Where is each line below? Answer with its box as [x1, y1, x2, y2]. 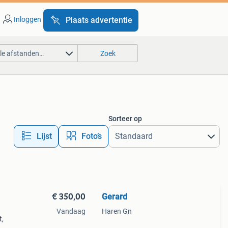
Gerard [101, 192, 127, 202]
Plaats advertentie [65, 15, 132, 25]
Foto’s [81, 131, 102, 141]
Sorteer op [108, 115, 142, 123]
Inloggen [13, 15, 41, 23]
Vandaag [56, 207, 85, 215]
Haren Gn [101, 207, 132, 215]
